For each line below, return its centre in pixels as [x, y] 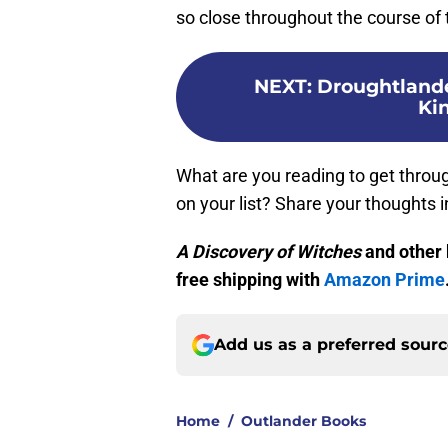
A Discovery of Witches [268, 252]
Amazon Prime [384, 280]
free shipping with [250, 280]
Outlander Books [303, 421]
